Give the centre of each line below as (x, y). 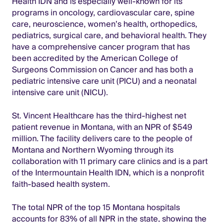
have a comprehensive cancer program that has (101, 47)
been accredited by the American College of (95, 58)
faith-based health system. (61, 184)
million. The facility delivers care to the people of (102, 139)
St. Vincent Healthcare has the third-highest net (99, 116)
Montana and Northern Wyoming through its (93, 150)
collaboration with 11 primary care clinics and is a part (110, 161)
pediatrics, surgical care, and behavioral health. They (109, 35)
